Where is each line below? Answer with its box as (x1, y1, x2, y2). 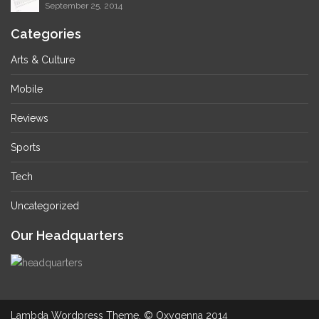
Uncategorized (11, 200, 79, 211)
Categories (11, 26, 81, 41)
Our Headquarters (11, 228, 124, 243)
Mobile (11, 83, 43, 95)
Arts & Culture (11, 54, 75, 66)
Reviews (11, 113, 48, 124)
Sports (11, 142, 41, 153)
